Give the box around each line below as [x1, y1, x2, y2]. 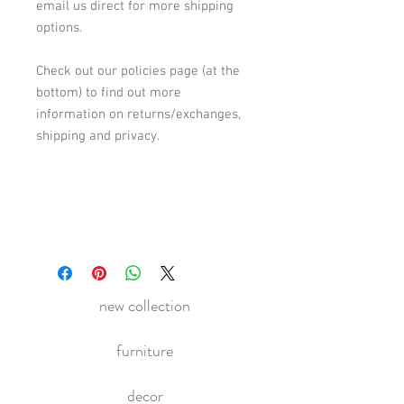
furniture [116, 339, 173, 363]
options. [36, 20, 82, 37]
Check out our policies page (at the [36, 63, 240, 80]
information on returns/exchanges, [36, 106, 241, 124]
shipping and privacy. [36, 128, 163, 145]
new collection [99, 294, 190, 318]
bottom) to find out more [36, 85, 181, 102]
